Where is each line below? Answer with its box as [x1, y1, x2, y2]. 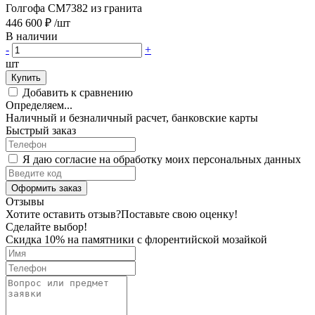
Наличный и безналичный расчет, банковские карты [6, 111, 258, 124]
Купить [11, 72, 41, 83]
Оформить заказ [11, 182, 82, 193]
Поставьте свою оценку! [121, 207, 238, 220]
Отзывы [6, 195, 44, 207]
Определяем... [6, 98, 72, 111]
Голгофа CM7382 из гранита [6, 1, 142, 14]
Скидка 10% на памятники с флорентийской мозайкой [6, 233, 267, 245]
